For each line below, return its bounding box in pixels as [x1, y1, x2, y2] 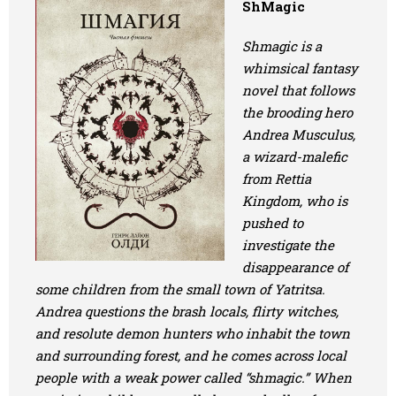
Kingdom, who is [242, 192, 347, 209]
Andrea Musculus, [242, 126, 355, 143]
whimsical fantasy [242, 59, 358, 77]
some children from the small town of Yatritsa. [35, 280, 325, 298]
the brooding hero [242, 103, 353, 121]
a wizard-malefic [242, 148, 347, 165]
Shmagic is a [242, 37, 322, 55]
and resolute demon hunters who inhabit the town [35, 324, 350, 342]
